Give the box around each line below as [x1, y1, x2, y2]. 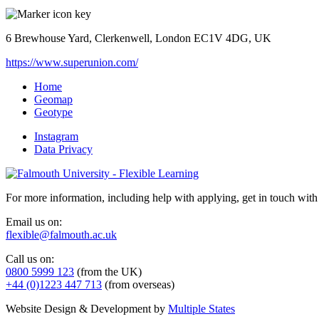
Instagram [34, 130, 78, 142]
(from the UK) [74, 265, 142, 278]
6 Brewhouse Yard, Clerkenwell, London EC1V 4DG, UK [6, 31, 271, 44]
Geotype [34, 105, 73, 118]
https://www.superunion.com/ [6, 56, 138, 68]
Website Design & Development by [6, 302, 168, 315]
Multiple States [168, 302, 235, 315]
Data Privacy [34, 142, 93, 155]
